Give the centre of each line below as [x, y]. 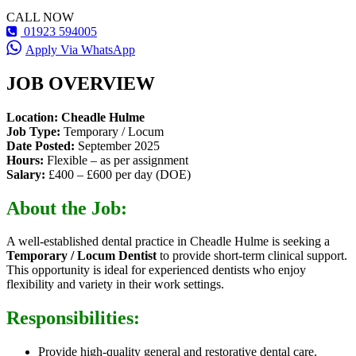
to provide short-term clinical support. [252, 256]
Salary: [26, 174]
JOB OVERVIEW [81, 83]
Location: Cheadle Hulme [75, 117]
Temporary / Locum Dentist [81, 256]
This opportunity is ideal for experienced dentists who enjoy [156, 270]
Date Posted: [41, 145]
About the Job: [67, 208]
